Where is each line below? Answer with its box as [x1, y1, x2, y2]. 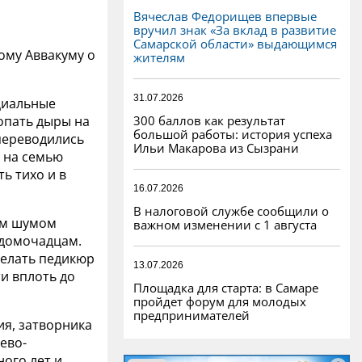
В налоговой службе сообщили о [133, 202, 329, 219]
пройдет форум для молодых [133, 293, 306, 309]
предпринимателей [133, 306, 250, 323]
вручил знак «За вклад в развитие [133, 21, 336, 38]
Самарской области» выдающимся [133, 35, 337, 52]
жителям [133, 48, 185, 65]
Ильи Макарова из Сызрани [133, 139, 299, 156]
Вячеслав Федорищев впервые [133, 7, 317, 24]
